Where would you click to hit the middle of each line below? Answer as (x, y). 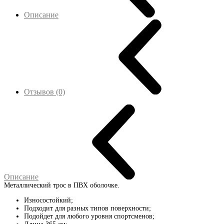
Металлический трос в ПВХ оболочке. (62, 185)
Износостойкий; (48, 200)
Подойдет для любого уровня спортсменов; (89, 216)
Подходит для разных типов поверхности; (87, 208)
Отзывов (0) (44, 91)
